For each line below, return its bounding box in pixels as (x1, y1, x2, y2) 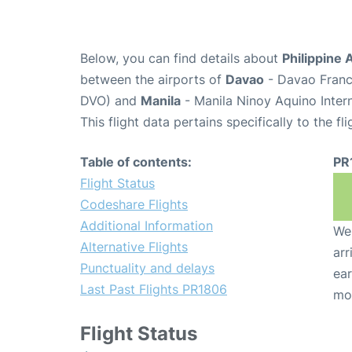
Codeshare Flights (80, 196, 188, 213)
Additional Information (80, 218, 213, 234)
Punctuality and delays (80, 260, 214, 277)
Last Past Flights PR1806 (80, 281, 227, 298)
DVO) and (80, 93, 141, 109)
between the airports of (80, 71, 225, 88)
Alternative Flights (80, 239, 188, 255)
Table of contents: (80, 154, 192, 170)
